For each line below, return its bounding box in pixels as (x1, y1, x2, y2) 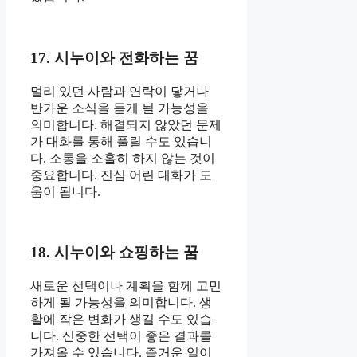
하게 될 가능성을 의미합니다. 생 (30, 296, 212, 310)
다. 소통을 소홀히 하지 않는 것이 (30, 151, 215, 165)
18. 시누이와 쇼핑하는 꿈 (30, 244, 198, 261)
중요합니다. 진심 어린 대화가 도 (30, 167, 212, 182)
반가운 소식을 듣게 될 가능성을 (30, 100, 209, 115)
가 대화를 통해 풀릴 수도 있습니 (30, 134, 212, 148)
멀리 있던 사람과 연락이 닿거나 (30, 84, 209, 98)
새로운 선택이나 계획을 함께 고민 (30, 279, 222, 293)
